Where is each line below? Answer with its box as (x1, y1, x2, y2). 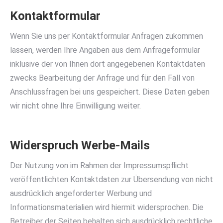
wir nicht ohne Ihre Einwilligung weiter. (10, 101, 141, 111)
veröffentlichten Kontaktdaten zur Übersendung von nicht (10, 175, 213, 184)
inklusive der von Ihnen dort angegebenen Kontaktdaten (10, 59, 205, 69)
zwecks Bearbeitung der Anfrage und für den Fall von (10, 73, 195, 83)
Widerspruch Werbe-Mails (10, 138, 150, 152)
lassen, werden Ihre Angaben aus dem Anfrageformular (10, 45, 200, 55)
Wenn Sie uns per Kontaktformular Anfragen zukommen (10, 31, 203, 41)
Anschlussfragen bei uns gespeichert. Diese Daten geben (10, 87, 210, 97)
